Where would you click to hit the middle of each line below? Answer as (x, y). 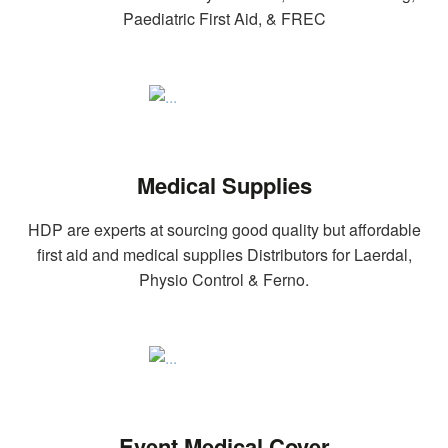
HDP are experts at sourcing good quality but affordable (224, 229)
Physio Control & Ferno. (224, 279)
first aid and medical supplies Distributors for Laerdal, (224, 254)
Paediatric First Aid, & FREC (224, 18)
